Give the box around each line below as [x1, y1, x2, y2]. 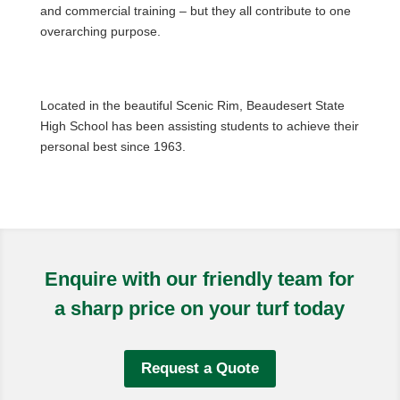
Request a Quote [140, 360, 259, 378]
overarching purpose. [39, 24, 161, 38]
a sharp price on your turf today [54, 297, 346, 320]
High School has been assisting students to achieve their [39, 119, 359, 133]
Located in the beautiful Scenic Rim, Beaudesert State [39, 98, 345, 112]
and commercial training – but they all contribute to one [39, 4, 351, 18]
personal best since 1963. [39, 139, 186, 154]
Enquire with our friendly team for [45, 268, 355, 290]
